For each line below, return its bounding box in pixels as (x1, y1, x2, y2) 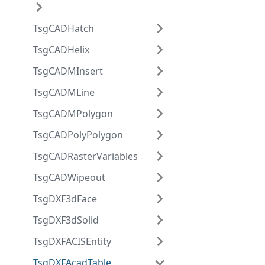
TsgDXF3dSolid (33, 214, 99, 227)
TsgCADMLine (33, 86, 95, 99)
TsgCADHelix (33, 43, 89, 56)
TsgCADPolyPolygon (33, 128, 123, 141)
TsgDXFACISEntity (33, 235, 111, 248)
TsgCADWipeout (33, 171, 105, 184)
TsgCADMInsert (33, 64, 103, 77)
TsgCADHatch (33, 22, 94, 35)
